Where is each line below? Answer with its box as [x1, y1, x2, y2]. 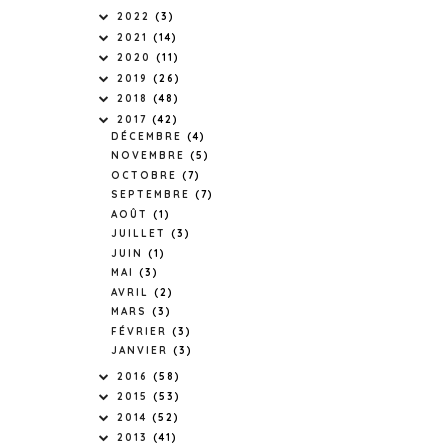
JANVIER [111, 344, 173, 357]
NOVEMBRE [111, 149, 190, 162]
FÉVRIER [111, 324, 172, 338]
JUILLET [111, 227, 171, 240]
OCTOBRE [111, 168, 182, 182]
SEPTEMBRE [111, 188, 195, 201]
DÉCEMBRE [111, 129, 187, 143]
